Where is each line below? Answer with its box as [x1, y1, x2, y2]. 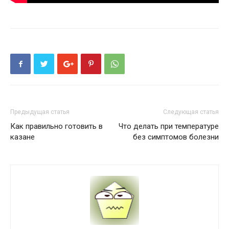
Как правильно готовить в [10, 122, 103, 131]
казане [10, 132, 35, 142]
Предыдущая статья [10, 108, 70, 116]
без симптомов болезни [133, 132, 219, 142]
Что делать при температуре [119, 122, 219, 131]
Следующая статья [163, 108, 219, 116]
